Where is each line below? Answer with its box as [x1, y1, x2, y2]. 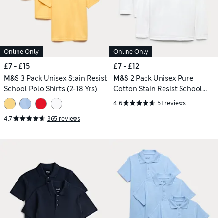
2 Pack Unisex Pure [130, 73, 193, 83]
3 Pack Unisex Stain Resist [20, 73, 107, 83]
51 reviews [157, 99, 186, 107]
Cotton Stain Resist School [113, 84, 202, 93]
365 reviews [47, 114, 80, 123]
